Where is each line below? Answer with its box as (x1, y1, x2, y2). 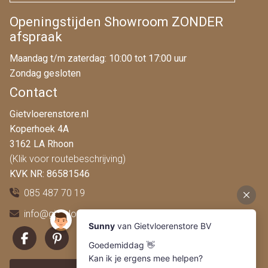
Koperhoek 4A (9, 123, 69, 135)
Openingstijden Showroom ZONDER (9, 14, 223, 30)
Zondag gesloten (9, 67, 81, 79)
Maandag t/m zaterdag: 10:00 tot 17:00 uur (9, 52, 187, 64)
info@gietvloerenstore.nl (23, 208, 126, 220)
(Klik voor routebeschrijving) (9, 153, 126, 165)
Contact (9, 84, 57, 100)
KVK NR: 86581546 (9, 167, 90, 179)
